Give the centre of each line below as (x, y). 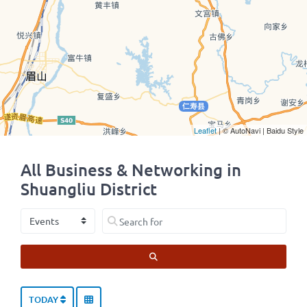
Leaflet (205, 130)
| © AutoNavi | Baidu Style (260, 130)
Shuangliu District (89, 189)
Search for (123, 215)
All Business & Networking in (131, 170)
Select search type (60, 215)
